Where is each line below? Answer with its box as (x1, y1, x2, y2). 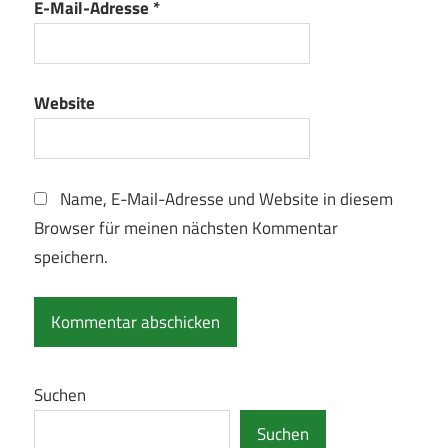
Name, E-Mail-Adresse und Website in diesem (59, 185, 393, 212)
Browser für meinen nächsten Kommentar (34, 214, 338, 241)
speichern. (34, 243, 108, 270)
